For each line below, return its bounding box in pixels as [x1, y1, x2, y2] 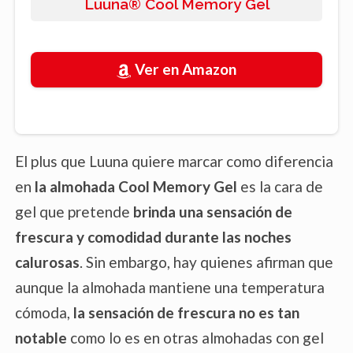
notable [15, 328, 67, 347]
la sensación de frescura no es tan [73, 303, 299, 321]
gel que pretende [15, 202, 133, 221]
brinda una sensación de [133, 202, 292, 221]
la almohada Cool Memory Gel [35, 176, 240, 195]
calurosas [15, 252, 80, 271]
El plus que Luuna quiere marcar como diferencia [15, 151, 333, 170]
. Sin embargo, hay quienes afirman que [80, 252, 333, 271]
